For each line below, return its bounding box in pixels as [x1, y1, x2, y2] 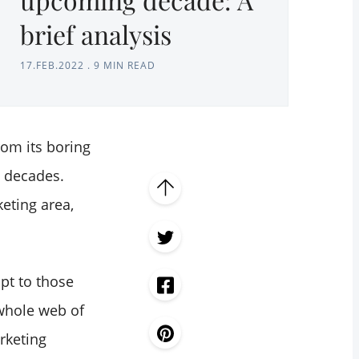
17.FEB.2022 [20, 58, 84, 73]
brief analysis [20, 17, 171, 52]
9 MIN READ [94, 58, 155, 73]
